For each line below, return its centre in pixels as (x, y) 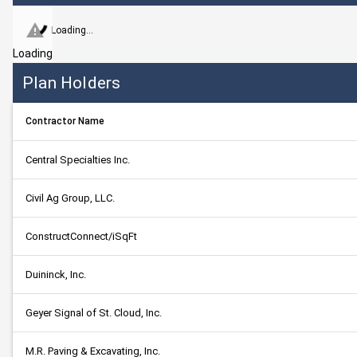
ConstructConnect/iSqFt (81, 236)
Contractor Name (65, 121)
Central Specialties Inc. (78, 160)
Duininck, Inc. (56, 275)
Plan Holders (72, 82)
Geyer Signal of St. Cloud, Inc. (94, 313)
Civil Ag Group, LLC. (70, 198)
